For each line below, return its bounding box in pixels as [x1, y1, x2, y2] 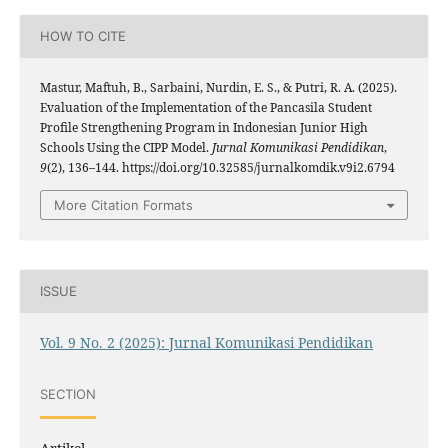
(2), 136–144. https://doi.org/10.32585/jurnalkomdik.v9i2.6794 [47, 158, 395, 176]
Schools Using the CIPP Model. [40, 138, 212, 156]
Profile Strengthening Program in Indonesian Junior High [40, 118, 368, 136]
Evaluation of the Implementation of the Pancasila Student [40, 98, 372, 116]
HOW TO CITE [40, 28, 126, 45]
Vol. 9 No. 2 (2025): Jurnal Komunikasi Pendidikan [40, 332, 373, 352]
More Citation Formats [54, 196, 193, 213]
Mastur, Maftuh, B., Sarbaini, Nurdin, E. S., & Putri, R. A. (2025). [40, 78, 397, 96]
